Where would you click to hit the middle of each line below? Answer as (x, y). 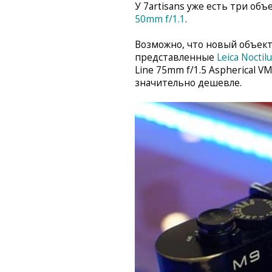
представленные (176, 58)
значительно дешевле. (188, 83)
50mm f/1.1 (160, 19)
